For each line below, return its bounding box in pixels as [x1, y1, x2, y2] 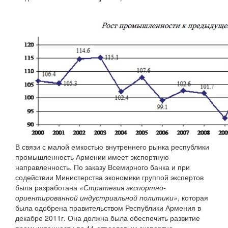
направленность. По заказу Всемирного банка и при [15, 162, 190, 173]
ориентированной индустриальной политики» [15, 192, 178, 203]
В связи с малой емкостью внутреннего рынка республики [15, 141, 209, 152]
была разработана [15, 182, 79, 193]
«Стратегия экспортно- [79, 182, 166, 193]
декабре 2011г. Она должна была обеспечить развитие [15, 213, 200, 223]
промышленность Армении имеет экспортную [15, 152, 169, 162]
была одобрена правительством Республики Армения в [15, 203, 201, 213]
